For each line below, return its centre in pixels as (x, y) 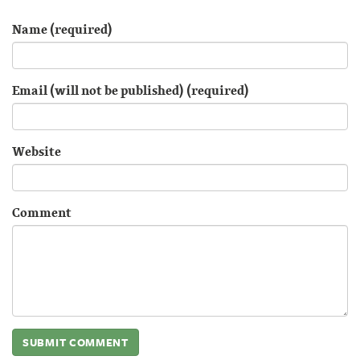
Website (37, 151)
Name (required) (62, 29)
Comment (42, 212)
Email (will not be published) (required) (131, 90)
